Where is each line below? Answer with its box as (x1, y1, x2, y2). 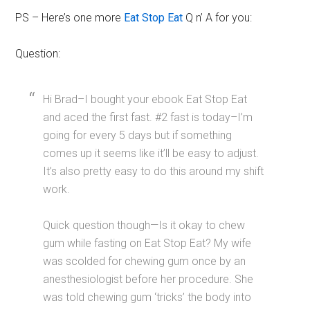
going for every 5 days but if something (43, 129, 232, 142)
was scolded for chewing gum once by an (43, 255, 246, 268)
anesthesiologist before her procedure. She (43, 273, 254, 286)
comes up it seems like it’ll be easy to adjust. (43, 147, 259, 160)
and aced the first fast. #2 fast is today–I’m (43, 111, 253, 124)
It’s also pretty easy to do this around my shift (43, 165, 264, 178)
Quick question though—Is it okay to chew (43, 219, 246, 232)
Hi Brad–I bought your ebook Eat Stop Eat (43, 93, 248, 106)
